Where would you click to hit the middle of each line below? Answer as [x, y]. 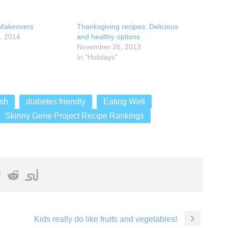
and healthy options [108, 36]
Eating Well [124, 101]
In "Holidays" [97, 57]
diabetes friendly [56, 101]
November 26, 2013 [109, 47]
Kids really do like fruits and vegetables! [106, 219]
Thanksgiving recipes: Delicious [127, 26]
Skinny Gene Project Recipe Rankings [75, 116]
